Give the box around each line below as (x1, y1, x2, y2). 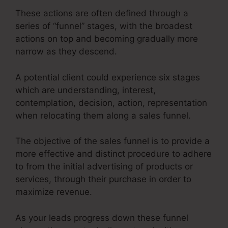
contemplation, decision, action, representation (15, 97, 207, 108)
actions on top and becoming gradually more (15, 34, 198, 44)
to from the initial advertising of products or (15, 161, 193, 172)
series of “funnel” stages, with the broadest (15, 21, 192, 32)
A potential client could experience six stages (15, 72, 200, 82)
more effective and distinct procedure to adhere (15, 149, 212, 159)
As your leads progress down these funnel (15, 212, 188, 223)
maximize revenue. (15, 187, 92, 197)
